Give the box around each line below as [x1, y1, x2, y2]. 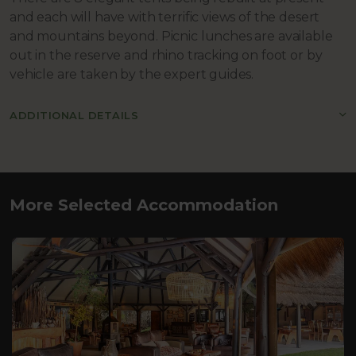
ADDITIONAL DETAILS [10, 109, 138, 122]
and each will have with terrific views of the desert [10, 10, 320, 25]
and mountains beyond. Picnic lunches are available [10, 29, 333, 44]
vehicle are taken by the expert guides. [10, 67, 254, 83]
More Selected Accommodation [10, 195, 278, 215]
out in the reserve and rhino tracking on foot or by [10, 48, 323, 64]
